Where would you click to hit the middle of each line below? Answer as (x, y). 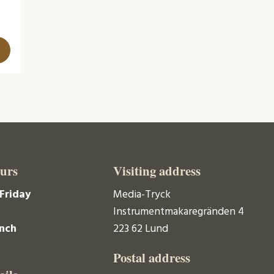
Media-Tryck (142, 194)
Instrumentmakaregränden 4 (179, 212)
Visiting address (157, 171)
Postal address (152, 258)
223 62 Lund (141, 229)
